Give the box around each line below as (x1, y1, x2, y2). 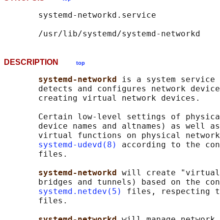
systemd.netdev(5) (38, 187, 122, 196)
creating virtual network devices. (4, 93, 200, 103)
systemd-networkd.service (4, 10, 156, 20)
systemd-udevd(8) (38, 140, 117, 150)
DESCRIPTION (4, 58, 76, 67)
